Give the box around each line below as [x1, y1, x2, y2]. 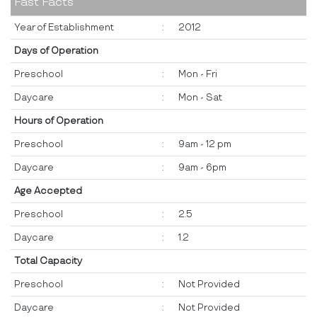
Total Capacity [14, 255, 82, 267]
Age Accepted [14, 185, 82, 197]
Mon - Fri [178, 68, 217, 80]
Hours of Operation [14, 115, 103, 127]
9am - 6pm [178, 161, 226, 173]
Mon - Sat [178, 91, 222, 103]
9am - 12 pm [178, 138, 231, 150]
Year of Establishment [14, 21, 114, 33]
